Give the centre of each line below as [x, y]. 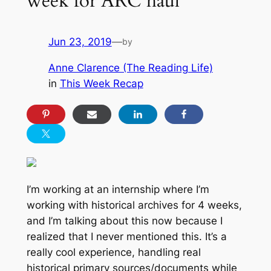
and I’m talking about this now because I [124, 221]
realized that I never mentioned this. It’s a [126, 237]
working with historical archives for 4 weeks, [134, 205]
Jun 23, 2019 [80, 42]
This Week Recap [101, 84]
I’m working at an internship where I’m [118, 190]
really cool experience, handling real [113, 253]
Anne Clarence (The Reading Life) [130, 68]
